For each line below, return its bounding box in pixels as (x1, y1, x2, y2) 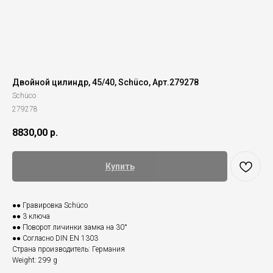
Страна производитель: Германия (12, 245, 125, 254)
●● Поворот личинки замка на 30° (12, 223, 127, 232)
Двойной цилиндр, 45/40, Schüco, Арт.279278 (12, 77, 199, 87)
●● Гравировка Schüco (12, 201, 88, 210)
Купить (105, 161, 135, 172)
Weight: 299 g (12, 256, 57, 265)
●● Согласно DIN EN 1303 (12, 234, 98, 243)
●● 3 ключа (12, 212, 50, 221)
